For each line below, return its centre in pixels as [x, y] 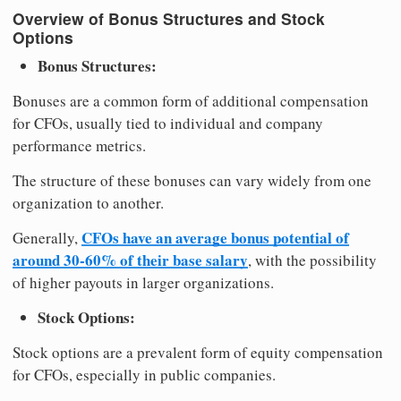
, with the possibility [312, 260]
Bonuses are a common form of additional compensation [191, 100]
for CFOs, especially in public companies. [144, 374]
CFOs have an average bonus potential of [215, 237]
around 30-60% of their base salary [130, 260]
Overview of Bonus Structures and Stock [169, 19]
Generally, [47, 237]
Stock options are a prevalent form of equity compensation [198, 352]
